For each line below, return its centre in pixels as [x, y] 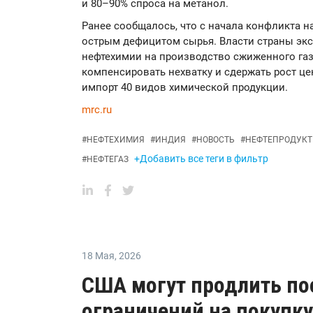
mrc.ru [97, 110]
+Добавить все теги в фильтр [201, 159]
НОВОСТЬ [216, 140]
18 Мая [98, 256]
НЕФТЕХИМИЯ [116, 140]
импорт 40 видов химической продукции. [185, 88]
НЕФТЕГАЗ [108, 160]
